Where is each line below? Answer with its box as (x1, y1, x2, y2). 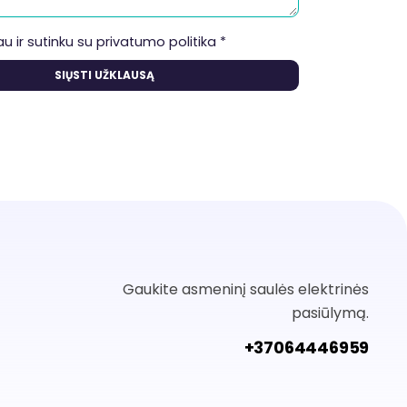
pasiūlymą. (292, 303, 370, 324)
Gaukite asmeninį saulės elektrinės (123, 279, 370, 301)
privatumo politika (96, 33, 217, 52)
